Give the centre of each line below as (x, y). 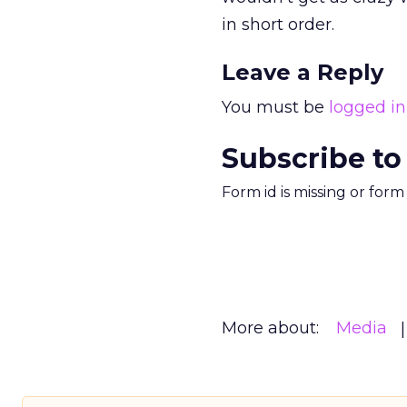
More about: (270, 328)
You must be (275, 107)
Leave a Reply (303, 72)
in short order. (278, 25)
